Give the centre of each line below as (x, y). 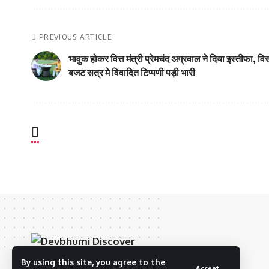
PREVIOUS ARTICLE (75, 36)
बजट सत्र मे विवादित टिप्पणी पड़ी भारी (132, 72)
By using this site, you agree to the (93, 262)
